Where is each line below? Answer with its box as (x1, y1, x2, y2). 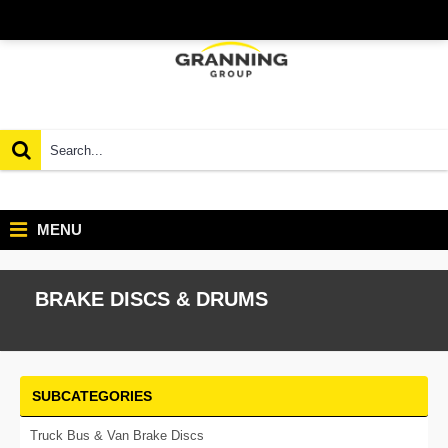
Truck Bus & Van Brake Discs (30, 428, 204, 443)
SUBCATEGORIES (32, 388, 152, 404)
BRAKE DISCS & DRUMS (35, 288, 268, 310)
